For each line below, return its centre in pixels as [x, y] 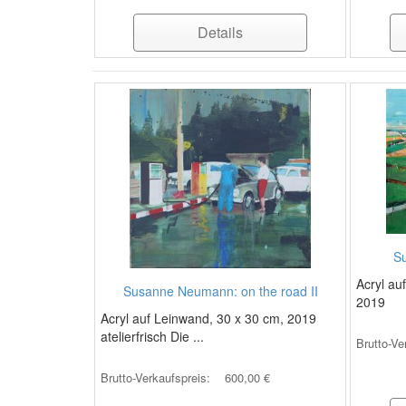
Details [221, 32]
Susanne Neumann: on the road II [220, 291]
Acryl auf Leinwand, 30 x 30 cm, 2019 [208, 318]
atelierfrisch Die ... [152, 336]
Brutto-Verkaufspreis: [157, 377]
